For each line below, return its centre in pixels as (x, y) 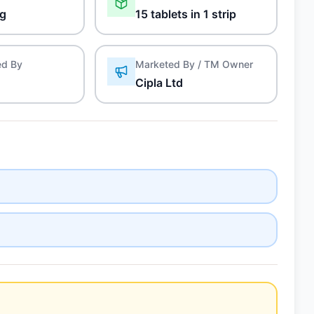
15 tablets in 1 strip (186, 14)
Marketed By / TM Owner (194, 64)
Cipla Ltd (159, 83)
